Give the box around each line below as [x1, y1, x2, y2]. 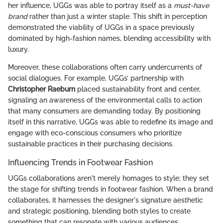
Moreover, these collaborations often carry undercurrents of [8, 63, 202, 71]
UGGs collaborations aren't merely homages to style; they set [8, 174, 209, 183]
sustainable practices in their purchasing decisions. [8, 140, 174, 148]
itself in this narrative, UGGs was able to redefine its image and [8, 118, 213, 126]
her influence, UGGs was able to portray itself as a [8, 1, 174, 9]
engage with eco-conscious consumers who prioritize [8, 129, 182, 137]
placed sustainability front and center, [75, 85, 201, 93]
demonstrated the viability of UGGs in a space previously [8, 23, 195, 31]
